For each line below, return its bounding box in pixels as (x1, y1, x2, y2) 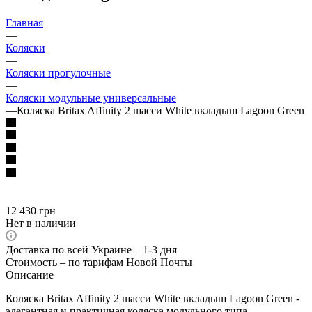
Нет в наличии (6, 217, 76, 229)
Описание (6, 268, 54, 281)
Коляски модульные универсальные (6, 91, 176, 104)
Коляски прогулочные (6, 66, 111, 79)
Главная (6, 16, 43, 29)
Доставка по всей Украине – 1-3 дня (6, 243, 177, 256)
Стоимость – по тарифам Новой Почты (6, 256, 192, 268)
